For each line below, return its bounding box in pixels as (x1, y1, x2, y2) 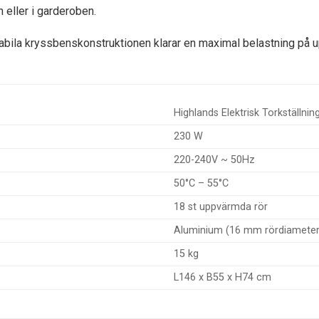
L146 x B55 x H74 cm (173, 271, 271, 284)
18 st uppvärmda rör (173, 201, 268, 214)
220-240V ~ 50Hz (173, 154, 255, 167)
